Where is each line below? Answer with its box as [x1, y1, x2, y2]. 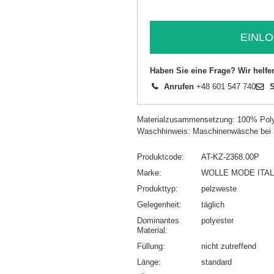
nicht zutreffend [201, 242, 256, 251]
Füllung [137, 242, 163, 251]
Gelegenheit [137, 200, 179, 210]
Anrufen [164, 82, 194, 92]
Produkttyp [137, 184, 176, 194]
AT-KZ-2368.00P [201, 152, 259, 162]
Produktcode [137, 152, 182, 162]
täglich [201, 200, 224, 210]
